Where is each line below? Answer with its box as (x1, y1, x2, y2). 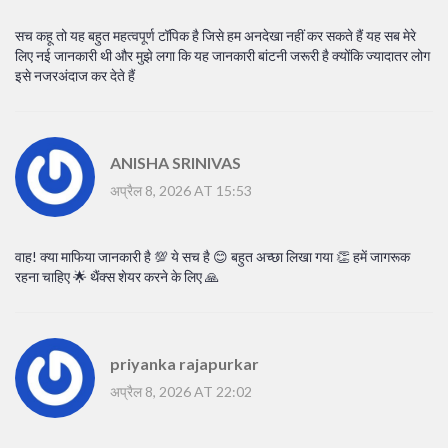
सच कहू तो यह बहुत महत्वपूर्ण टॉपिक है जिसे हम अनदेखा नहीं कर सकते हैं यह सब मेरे (15, 27, 416, 45)
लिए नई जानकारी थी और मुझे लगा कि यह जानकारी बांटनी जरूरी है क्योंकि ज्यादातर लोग (15, 47, 430, 65)
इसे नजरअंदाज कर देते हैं (15, 67, 135, 85)
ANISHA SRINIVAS (110, 152, 241, 172)
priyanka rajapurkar (110, 353, 259, 373)
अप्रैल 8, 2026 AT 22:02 (110, 382, 252, 400)
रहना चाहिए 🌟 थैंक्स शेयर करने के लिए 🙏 (15, 268, 219, 286)
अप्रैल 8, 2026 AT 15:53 (110, 181, 252, 199)
